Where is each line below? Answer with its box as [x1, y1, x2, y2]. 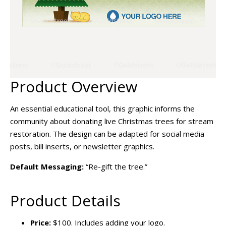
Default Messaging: [10, 161, 84, 172]
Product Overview [10, 76, 137, 97]
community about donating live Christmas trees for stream [10, 116, 213, 127]
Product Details [10, 190, 121, 211]
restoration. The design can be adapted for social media [10, 129, 204, 139]
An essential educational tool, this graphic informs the [10, 103, 195, 114]
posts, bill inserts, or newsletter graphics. [10, 141, 154, 152]
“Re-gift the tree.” [84, 161, 147, 172]
